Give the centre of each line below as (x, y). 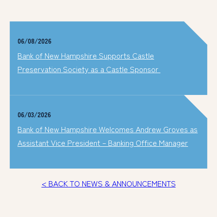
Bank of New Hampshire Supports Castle (86, 55)
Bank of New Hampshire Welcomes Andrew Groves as (108, 129)
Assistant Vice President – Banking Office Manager (103, 143)
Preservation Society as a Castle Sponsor (89, 69)
